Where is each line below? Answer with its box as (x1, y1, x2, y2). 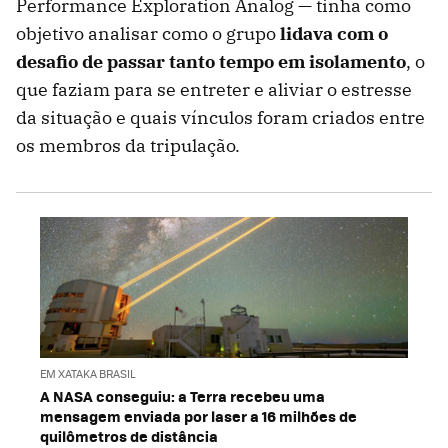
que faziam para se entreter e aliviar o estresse (16, 78, 412, 102)
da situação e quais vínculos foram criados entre (16, 106, 425, 130)
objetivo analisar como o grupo (16, 22, 280, 46)
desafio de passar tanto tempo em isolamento (16, 50, 406, 74)
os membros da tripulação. (16, 134, 240, 158)
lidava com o (280, 22, 388, 46)
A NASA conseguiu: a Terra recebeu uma (40, 384, 325, 407)
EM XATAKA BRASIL (40, 365, 136, 381)
